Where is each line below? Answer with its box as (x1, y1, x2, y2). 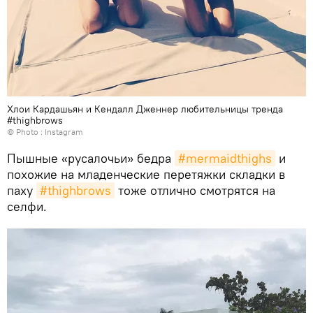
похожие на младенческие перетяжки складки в (7, 166, 285, 182)
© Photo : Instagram (7, 126, 83, 137)
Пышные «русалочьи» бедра (7, 150, 175, 166)
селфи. (7, 198, 47, 214)
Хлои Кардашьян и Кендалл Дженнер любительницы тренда (7, 102, 283, 115)
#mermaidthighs (178, 150, 272, 166)
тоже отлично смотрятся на (115, 182, 275, 198)
